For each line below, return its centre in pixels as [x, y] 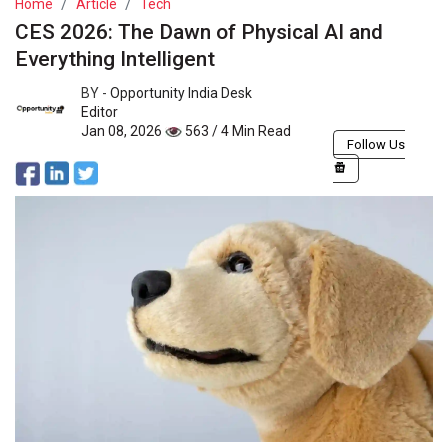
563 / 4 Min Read [236, 130]
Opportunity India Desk [181, 92]
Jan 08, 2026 [123, 130]
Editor [99, 111]
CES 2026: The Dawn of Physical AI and [199, 31]
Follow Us [376, 145]
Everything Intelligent [115, 58]
